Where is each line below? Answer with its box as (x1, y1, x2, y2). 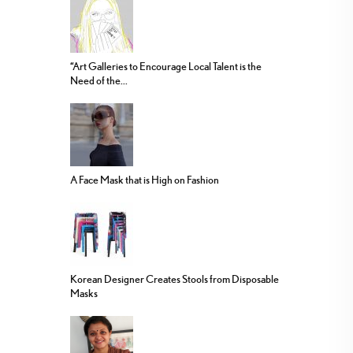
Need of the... (70, 74, 128, 87)
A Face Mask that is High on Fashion (70, 173, 219, 187)
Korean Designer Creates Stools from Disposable (70, 273, 279, 286)
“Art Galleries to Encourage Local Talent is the (70, 60, 262, 73)
